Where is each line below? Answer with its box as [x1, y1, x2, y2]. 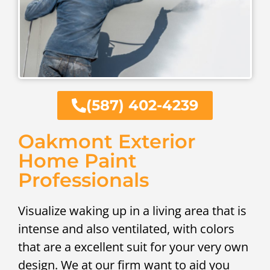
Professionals [18, 168, 149, 192]
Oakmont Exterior [18, 130, 195, 154]
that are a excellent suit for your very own [18, 239, 248, 256]
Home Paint [18, 149, 137, 173]
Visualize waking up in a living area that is [18, 202, 246, 219]
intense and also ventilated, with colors [18, 221, 234, 237]
